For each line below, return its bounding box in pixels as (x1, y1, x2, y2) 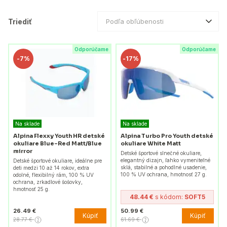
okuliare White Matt (121, 139, 181, 147)
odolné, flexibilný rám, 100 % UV (13, 171, 94, 178)
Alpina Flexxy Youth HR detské (13, 132, 105, 139)
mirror (13, 147, 32, 155)
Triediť (8, 17, 32, 26)
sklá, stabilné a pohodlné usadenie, (121, 164, 207, 170)
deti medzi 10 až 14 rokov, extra (13, 164, 89, 171)
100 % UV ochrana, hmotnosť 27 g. (121, 171, 207, 177)
